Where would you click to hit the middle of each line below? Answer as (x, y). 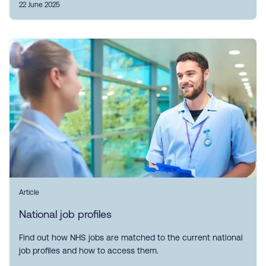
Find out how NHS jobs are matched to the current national (131, 237)
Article (29, 192)
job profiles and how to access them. (89, 251)
